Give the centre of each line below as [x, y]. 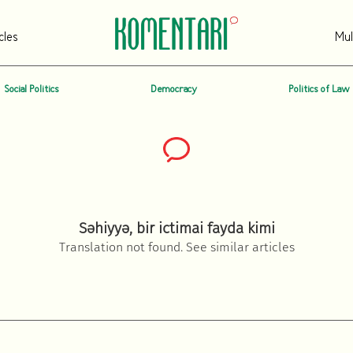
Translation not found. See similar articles [176, 247]
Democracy [173, 90]
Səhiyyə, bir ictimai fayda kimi [176, 228]
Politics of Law [319, 90]
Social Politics [31, 90]
